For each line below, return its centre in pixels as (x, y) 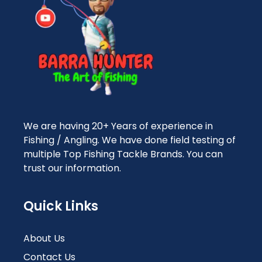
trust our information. (72, 168)
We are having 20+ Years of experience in (118, 126)
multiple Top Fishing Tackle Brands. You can (123, 154)
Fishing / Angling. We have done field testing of (130, 140)
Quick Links (61, 206)
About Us (44, 239)
